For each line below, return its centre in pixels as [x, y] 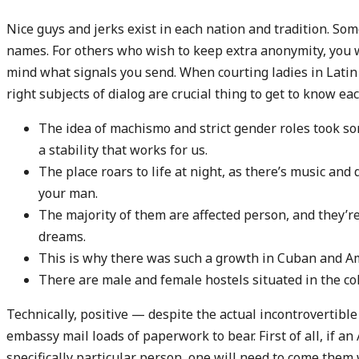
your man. [68, 193]
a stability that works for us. [123, 149]
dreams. [62, 236]
